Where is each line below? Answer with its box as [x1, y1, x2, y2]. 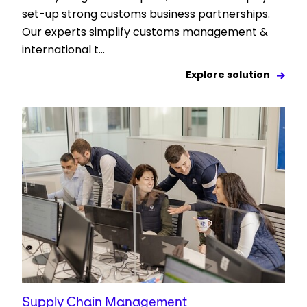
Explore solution [186, 68, 270, 82]
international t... [22, 42, 105, 58]
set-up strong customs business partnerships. [22, 6, 270, 23]
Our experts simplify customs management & [22, 24, 268, 40]
